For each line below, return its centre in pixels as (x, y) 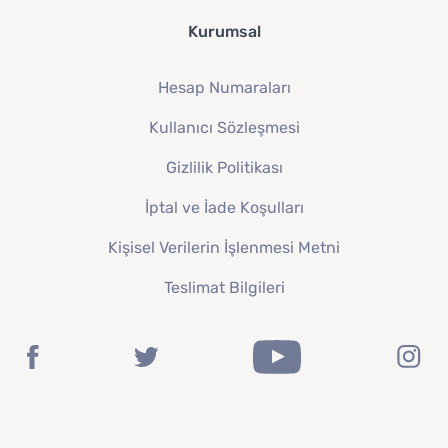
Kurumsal (224, 32)
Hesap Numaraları (224, 88)
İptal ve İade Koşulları (224, 208)
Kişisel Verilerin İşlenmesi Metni (224, 248)
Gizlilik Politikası (224, 168)
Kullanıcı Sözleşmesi (224, 128)
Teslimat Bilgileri (224, 288)
